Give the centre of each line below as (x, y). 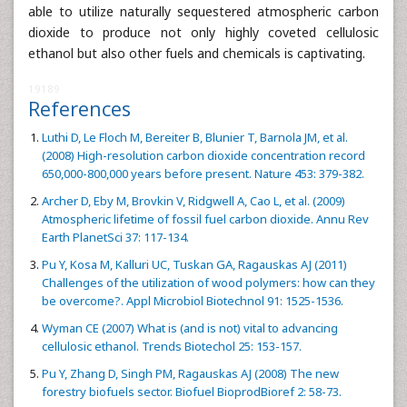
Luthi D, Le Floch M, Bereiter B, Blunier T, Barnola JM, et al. (195, 137)
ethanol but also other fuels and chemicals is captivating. (197, 53)
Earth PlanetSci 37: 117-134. (115, 237)
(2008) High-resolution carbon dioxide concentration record (203, 155)
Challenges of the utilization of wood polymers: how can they (208, 283)
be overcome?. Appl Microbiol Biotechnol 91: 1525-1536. (193, 301)
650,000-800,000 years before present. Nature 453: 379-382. (203, 174)
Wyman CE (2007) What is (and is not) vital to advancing (190, 328)
